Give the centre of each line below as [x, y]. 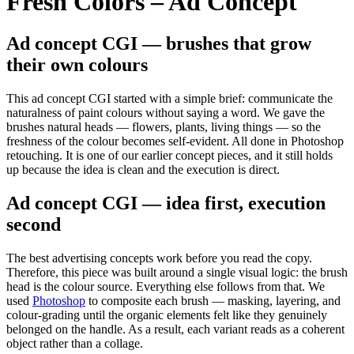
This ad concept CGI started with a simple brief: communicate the [169, 98]
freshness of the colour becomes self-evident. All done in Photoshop [175, 141]
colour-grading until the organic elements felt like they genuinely [167, 314]
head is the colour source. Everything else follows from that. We [166, 286]
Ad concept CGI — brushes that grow [159, 43]
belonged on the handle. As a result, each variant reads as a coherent [175, 329]
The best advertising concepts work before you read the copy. [159, 258]
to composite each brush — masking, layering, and [213, 300]
